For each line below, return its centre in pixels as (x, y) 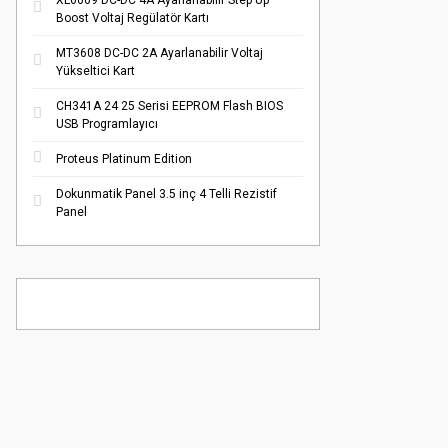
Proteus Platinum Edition (124, 159)
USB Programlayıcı (107, 124)
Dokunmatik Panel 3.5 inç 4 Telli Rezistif (166, 194)
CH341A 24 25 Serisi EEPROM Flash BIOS (169, 106)
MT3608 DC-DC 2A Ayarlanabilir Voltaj (159, 53)
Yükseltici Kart (95, 71)
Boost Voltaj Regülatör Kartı (132, 18)
